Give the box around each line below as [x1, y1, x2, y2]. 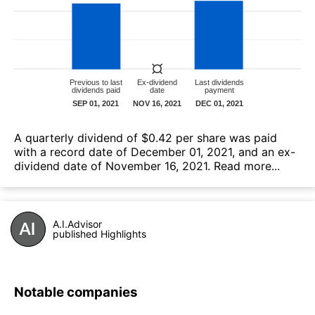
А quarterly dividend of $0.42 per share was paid [14, 130, 277, 145]
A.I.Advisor [53, 217, 102, 230]
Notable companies [14, 284, 138, 301]
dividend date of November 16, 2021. [14, 158, 214, 173]
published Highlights [53, 227, 146, 240]
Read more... [214, 158, 280, 173]
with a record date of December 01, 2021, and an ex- [14, 144, 295, 159]
